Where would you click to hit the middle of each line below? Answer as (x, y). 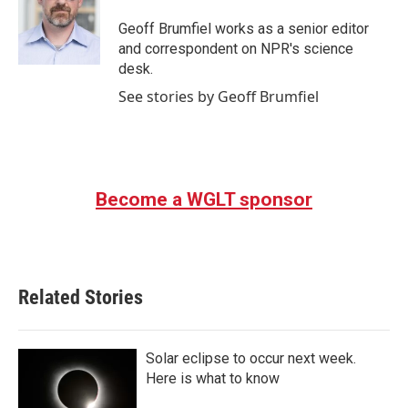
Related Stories (81, 297)
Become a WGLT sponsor (204, 199)
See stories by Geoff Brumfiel (219, 97)
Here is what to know (213, 378)
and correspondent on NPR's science (236, 49)
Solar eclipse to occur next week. (251, 358)
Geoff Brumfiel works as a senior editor (244, 29)
